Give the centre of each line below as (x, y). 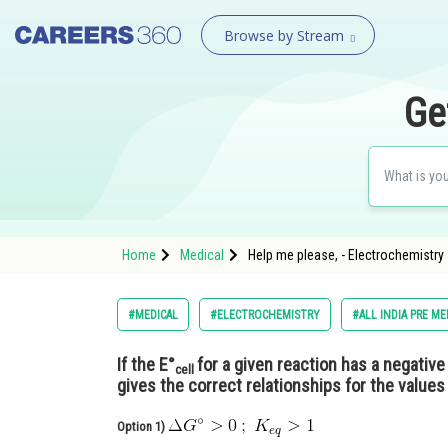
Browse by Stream (283, 35)
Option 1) (142, 426)
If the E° (146, 364)
